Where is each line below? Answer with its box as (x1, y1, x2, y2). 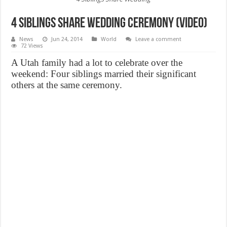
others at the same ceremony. (11, 80, 123, 91)
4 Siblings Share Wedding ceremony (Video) (11, 17, 208, 31)
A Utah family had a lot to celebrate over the (11, 57, 183, 68)
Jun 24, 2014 (51, 36, 83, 43)
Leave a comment (135, 36, 182, 43)
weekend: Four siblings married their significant (11, 68, 197, 80)
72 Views (21, 43, 44, 50)
